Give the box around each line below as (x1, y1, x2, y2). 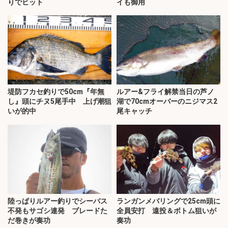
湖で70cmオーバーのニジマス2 (117, 97, 217, 106)
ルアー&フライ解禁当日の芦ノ (117, 88, 214, 96)
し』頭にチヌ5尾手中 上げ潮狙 (8, 97, 111, 106)
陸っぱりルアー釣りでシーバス (8, 197, 107, 206)
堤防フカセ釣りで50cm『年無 (8, 88, 104, 96)
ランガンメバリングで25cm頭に (117, 197, 220, 206)
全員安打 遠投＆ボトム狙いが (117, 207, 216, 215)
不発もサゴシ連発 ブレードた (8, 207, 107, 215)
